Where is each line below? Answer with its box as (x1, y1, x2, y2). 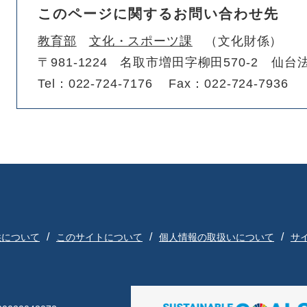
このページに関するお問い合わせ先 (38, 6, 279, 21)
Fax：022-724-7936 (169, 77, 288, 90)
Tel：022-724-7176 (38, 77, 153, 90)
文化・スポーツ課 (88, 34, 193, 48)
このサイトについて (56, 232, 143, 243)
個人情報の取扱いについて (159, 232, 274, 243)
